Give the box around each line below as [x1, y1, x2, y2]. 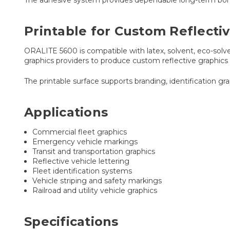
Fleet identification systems [32, 166, 132, 176]
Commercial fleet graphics [32, 127, 127, 137]
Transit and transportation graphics [32, 146, 156, 156]
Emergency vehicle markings [32, 137, 138, 146]
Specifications [24, 214, 119, 229]
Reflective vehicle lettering [32, 156, 130, 166]
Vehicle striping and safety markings [32, 176, 162, 185]
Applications [24, 104, 108, 120]
